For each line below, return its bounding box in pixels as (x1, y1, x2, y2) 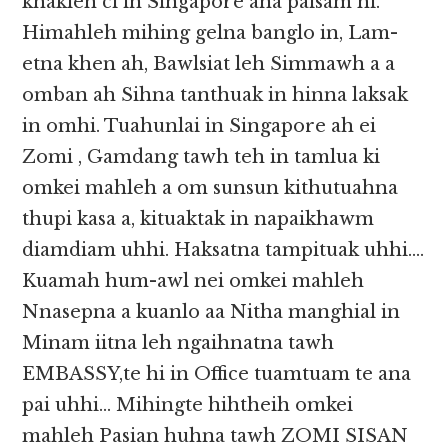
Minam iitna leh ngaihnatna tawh (22, 332, 335, 355)
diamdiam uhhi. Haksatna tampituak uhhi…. (22, 239, 425, 262)
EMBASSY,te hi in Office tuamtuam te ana (22, 363, 412, 386)
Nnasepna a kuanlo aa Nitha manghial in (22, 301, 401, 324)
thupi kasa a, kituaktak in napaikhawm (22, 208, 375, 231)
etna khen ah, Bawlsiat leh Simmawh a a (22, 53, 396, 76)
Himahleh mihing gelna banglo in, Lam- (22, 22, 399, 45)
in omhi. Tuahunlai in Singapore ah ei (22, 115, 377, 138)
